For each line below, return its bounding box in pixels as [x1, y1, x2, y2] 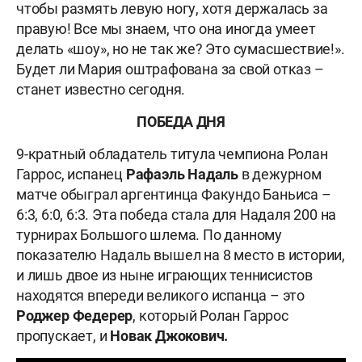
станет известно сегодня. [16, 81, 186, 99]
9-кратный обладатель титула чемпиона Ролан [16, 145, 328, 163]
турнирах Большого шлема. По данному [16, 226, 283, 244]
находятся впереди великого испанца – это [16, 287, 305, 305]
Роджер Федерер [16, 307, 133, 325]
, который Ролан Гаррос [133, 307, 288, 325]
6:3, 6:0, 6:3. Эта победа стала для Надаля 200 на [16, 206, 337, 224]
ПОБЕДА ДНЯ [137, 113, 225, 131]
